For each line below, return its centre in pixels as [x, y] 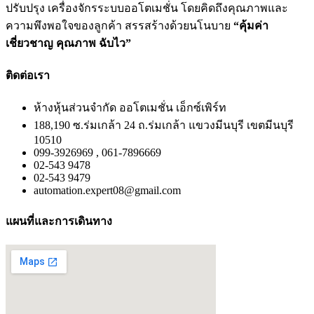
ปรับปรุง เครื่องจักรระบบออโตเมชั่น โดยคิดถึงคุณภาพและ [147, 8]
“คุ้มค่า [251, 25]
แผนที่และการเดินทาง [59, 221]
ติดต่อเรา [28, 76]
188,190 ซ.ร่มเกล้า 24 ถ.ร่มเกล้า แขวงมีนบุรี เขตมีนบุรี [164, 125]
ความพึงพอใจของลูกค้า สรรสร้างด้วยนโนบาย [120, 25]
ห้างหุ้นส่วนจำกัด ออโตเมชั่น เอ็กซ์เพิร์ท [130, 108]
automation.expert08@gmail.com [107, 191]
